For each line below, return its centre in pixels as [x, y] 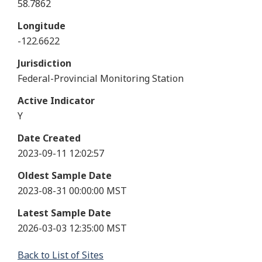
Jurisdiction [44, 63]
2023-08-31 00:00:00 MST [72, 190]
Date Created [49, 138]
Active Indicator [56, 100]
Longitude [42, 25]
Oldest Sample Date [65, 175]
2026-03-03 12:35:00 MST [72, 228]
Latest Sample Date [64, 213]
